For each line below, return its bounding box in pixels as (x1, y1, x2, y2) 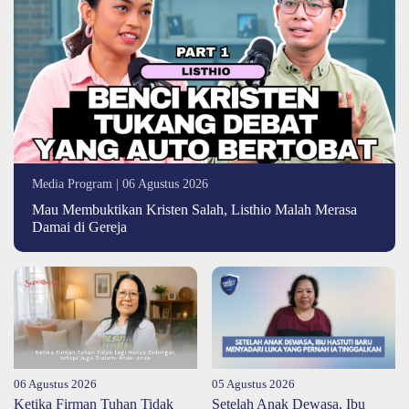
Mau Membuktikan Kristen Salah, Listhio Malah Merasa (32, 201, 357, 217)
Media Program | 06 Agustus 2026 (32, 175, 208, 191)
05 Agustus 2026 (212, 378, 295, 392)
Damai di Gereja (32, 218, 127, 235)
